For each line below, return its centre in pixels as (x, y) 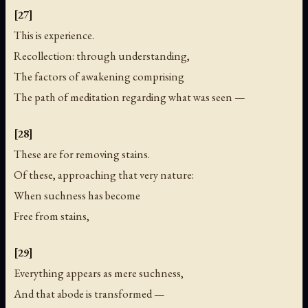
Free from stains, (52, 216)
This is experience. (54, 35)
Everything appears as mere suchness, (99, 273)
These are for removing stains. (82, 154)
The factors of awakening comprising (99, 76)
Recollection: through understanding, (102, 55)
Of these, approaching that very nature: (104, 175)
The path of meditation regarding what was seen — (130, 97)
